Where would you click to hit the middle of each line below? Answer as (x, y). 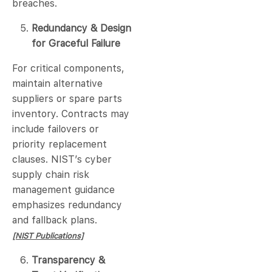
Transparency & (68, 260)
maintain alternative (57, 84)
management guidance (63, 190)
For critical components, (68, 69)
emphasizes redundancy (67, 205)
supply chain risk (51, 175)
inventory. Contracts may (71, 114)
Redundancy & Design (81, 29)
